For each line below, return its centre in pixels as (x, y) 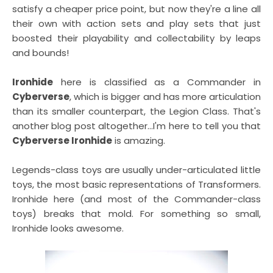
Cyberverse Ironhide (62, 140)
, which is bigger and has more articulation (165, 97)
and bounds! (41, 53)
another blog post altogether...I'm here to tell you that (136, 126)
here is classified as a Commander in (157, 82)
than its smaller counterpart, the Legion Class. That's (136, 111)
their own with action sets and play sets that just (136, 23)
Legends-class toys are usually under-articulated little (136, 170)
